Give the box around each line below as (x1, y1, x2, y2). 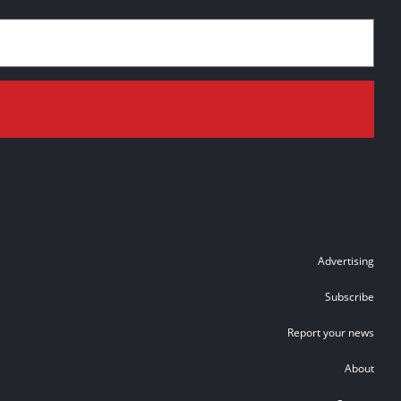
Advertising (318, 252, 374, 269)
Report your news (287, 324, 374, 340)
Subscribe (325, 288, 374, 304)
